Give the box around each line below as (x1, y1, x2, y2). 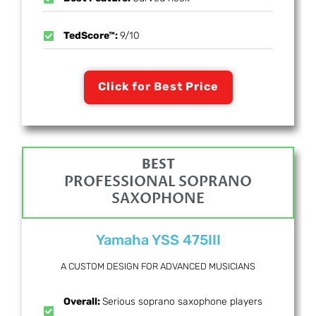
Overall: (63, 296, 102, 308)
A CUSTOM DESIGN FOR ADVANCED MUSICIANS (61, 261, 255, 272)
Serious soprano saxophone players (102, 296, 262, 308)
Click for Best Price (97, 80, 219, 94)
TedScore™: (63, 30, 120, 42)
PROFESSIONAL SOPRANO (64, 172, 252, 192)
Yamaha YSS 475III (95, 231, 221, 249)
